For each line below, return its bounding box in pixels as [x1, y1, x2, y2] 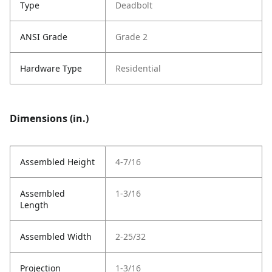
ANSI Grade [20, 31, 67, 42]
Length [20, 199, 49, 211]
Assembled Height [20, 156, 95, 168]
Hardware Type [20, 63, 82, 74]
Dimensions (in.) [10, 112, 89, 125]
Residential [115, 63, 161, 74]
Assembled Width [20, 231, 92, 242]
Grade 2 [115, 31, 148, 42]
